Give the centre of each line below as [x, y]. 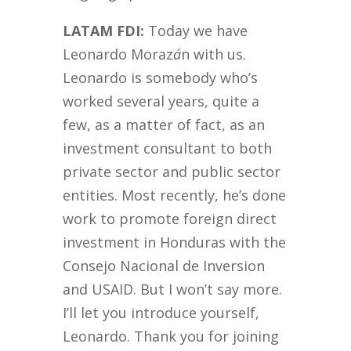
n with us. [214, 54]
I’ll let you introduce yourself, [161, 313]
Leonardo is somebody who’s [161, 78]
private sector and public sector [172, 172]
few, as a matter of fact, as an [164, 125]
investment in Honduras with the [175, 242]
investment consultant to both [168, 148]
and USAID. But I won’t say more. [173, 289]
